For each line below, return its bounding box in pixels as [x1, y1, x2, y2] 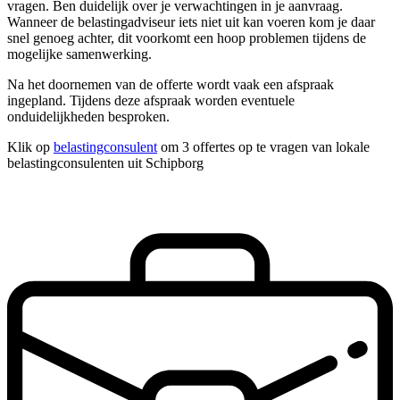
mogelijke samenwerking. [7, 46, 152, 62]
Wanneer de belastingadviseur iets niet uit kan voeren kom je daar [7, 14, 375, 30]
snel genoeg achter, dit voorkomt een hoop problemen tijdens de [7, 30, 366, 46]
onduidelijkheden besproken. [7, 109, 170, 125]
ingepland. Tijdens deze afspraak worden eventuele [7, 93, 295, 109]
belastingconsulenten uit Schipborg [7, 155, 204, 171]
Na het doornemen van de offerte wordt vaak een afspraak [7, 77, 334, 93]
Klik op [7, 139, 54, 155]
